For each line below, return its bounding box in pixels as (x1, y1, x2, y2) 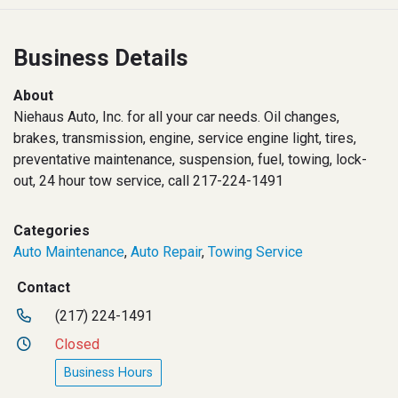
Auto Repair (131, 243, 202, 261)
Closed (55, 336, 100, 354)
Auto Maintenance (13, 243, 124, 261)
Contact (17, 279, 70, 297)
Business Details (13, 44, 188, 72)
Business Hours (64, 365, 154, 381)
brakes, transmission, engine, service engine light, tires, (13, 130, 356, 147)
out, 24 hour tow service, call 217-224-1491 (13, 172, 283, 190)
